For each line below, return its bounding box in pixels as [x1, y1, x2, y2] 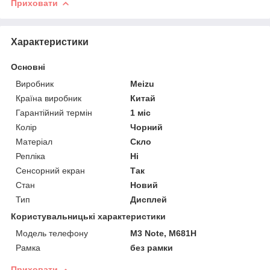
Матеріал [16, 137, 52, 147]
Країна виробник [16, 93, 81, 104]
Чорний [130, 122, 163, 133]
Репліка [16, 151, 45, 162]
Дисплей [130, 195, 168, 205]
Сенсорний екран [16, 166, 85, 176]
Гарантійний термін [16, 108, 92, 118]
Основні [11, 62, 45, 72]
